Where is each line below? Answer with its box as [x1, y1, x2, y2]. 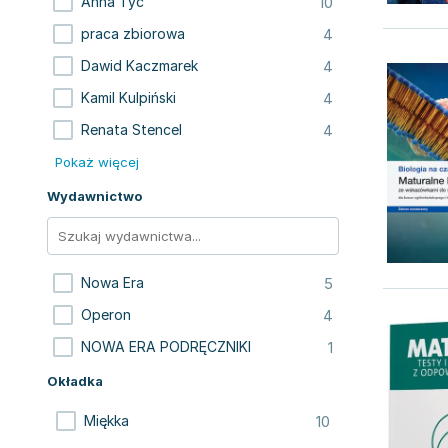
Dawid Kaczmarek [81, 57, 198, 74]
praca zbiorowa [81, 25, 185, 42]
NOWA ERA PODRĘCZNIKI [81, 338, 251, 355]
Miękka [84, 412, 129, 429]
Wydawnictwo [47, 188, 142, 204]
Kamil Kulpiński [81, 89, 176, 106]
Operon [81, 306, 131, 323]
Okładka [47, 373, 103, 389]
